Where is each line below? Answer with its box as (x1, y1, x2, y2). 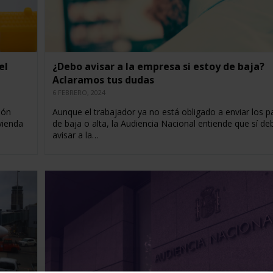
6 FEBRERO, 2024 (52, 88, 105, 97)
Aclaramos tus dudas (52, 73, 154, 87)
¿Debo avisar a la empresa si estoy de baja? (52, 60, 264, 74)
